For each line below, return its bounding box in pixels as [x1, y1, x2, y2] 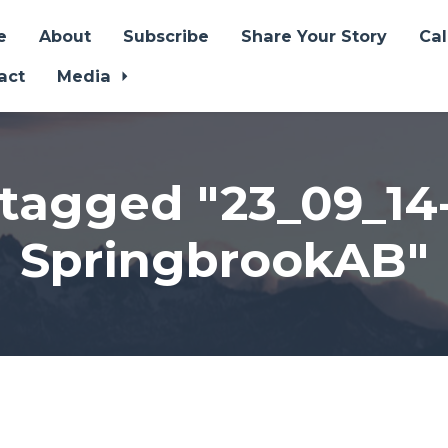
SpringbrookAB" [19, 230, 429, 289]
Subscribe [122, 26, 209, 46]
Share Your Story [240, 26, 387, 46]
